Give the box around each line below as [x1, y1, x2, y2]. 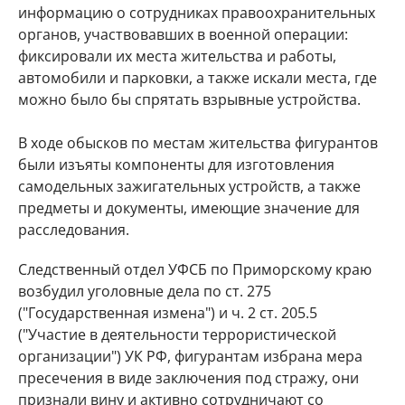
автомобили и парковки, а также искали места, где [18, 68, 377, 88]
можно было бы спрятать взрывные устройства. [18, 89, 361, 109]
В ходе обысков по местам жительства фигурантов [18, 133, 378, 153]
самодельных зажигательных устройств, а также [18, 176, 361, 196]
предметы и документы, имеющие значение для [18, 198, 360, 218]
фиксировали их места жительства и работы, [18, 46, 336, 66]
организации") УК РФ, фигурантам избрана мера [18, 346, 363, 366]
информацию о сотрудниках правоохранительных [18, 3, 375, 23]
